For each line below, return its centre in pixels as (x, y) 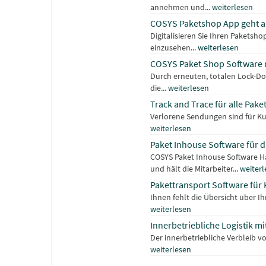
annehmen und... (181, 7)
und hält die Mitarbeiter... (195, 169)
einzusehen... (174, 48)
